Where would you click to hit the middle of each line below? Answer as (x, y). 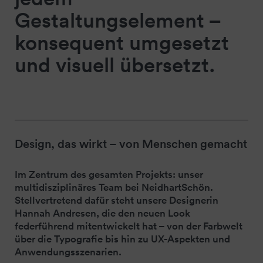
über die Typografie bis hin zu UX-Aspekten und (122, 239)
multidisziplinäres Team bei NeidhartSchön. (114, 187)
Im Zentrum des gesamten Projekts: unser (109, 174)
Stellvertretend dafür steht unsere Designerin (117, 200)
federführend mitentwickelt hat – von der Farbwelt (129, 226)
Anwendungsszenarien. (68, 252)
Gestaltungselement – (117, 20)
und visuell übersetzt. (115, 64)
